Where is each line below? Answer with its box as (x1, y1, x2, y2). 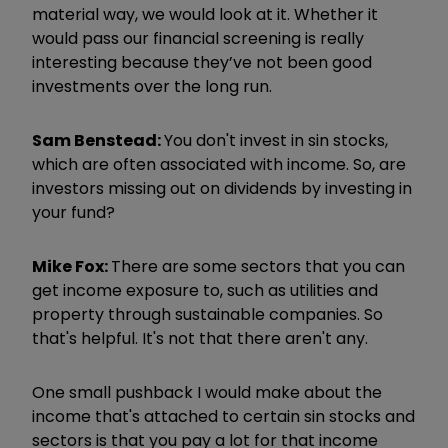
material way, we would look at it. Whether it (32, 2, 378, 26)
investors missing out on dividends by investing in (32, 176, 412, 200)
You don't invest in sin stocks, (164, 128, 388, 152)
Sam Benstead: (32, 128, 164, 152)
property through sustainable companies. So (32, 302, 383, 326)
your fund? (32, 200, 115, 224)
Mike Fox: (32, 254, 111, 278)
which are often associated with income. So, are (32, 152, 406, 176)
